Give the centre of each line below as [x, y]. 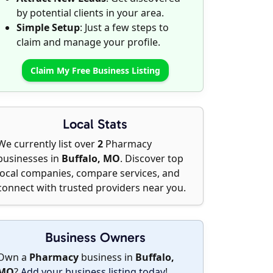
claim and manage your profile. [88, 42]
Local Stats [95, 124]
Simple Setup [48, 27]
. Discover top [152, 158]
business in [107, 257]
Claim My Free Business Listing [95, 70]
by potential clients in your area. [90, 13]
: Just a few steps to [124, 27]
